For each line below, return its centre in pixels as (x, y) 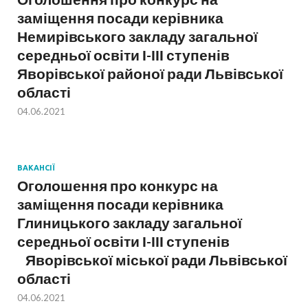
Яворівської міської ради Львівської (152, 260)
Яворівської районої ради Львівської (150, 74)
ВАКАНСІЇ (36, 168)
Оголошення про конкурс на (118, 186)
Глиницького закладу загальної (130, 223)
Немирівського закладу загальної (137, 36)
